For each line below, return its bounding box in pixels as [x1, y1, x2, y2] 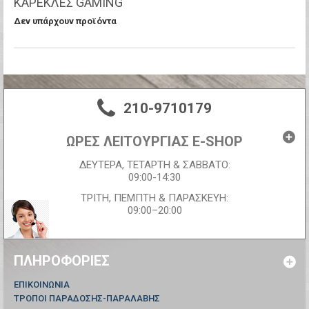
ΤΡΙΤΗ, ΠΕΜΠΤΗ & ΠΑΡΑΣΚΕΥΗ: [81, 192, 228, 205]
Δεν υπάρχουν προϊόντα [14, 16, 117, 26]
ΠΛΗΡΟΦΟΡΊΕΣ [14, 252, 110, 270]
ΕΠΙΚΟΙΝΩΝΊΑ [14, 279, 70, 290]
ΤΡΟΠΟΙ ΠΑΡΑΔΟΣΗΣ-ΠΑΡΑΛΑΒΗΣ [14, 293, 160, 304]
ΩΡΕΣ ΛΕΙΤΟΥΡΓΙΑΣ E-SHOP [66, 133, 243, 150]
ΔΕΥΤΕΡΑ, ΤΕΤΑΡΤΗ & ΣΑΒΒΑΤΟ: [79, 159, 230, 172]
